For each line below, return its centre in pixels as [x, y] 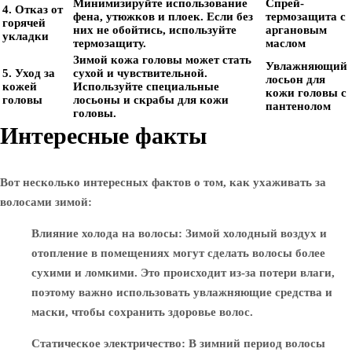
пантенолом [298, 106]
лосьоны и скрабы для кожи [151, 100]
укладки [26, 36]
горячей [24, 23]
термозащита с [306, 16]
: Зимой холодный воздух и [253, 233]
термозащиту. [110, 43]
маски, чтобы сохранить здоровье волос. [142, 312]
